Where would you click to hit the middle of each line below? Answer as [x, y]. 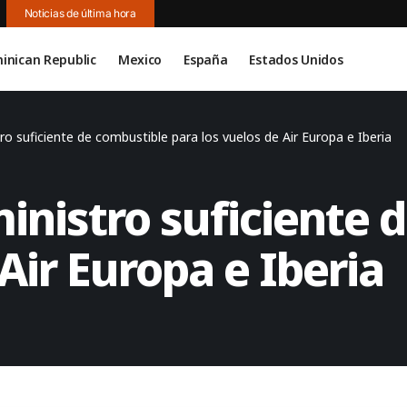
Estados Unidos [296, 59]
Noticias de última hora [80, 13]
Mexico [140, 59]
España [206, 59]
